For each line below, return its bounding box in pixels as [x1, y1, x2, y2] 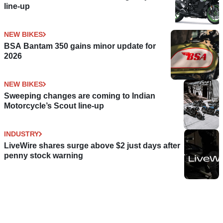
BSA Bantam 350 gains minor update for [4, 42, 156, 51]
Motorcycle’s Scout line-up [4, 102, 104, 111]
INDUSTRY [4, 130, 39, 138]
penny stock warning [4, 151, 83, 160]
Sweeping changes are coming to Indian [4, 92, 155, 101]
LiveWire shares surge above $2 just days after [4, 141, 180, 150]
